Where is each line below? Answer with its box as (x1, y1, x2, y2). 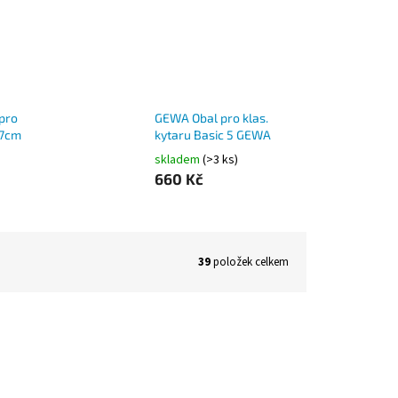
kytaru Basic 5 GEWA (154, 127, 271, 143)
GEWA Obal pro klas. (154, 110, 268, 126)
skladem (154, 151, 203, 170)
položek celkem (211, 253, 289, 270)
